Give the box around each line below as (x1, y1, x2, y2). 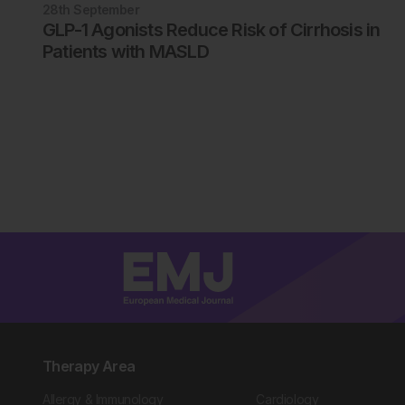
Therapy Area (42, 357, 136, 375)
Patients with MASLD (42, 40, 209, 62)
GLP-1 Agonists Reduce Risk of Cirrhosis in (42, 18, 381, 41)
